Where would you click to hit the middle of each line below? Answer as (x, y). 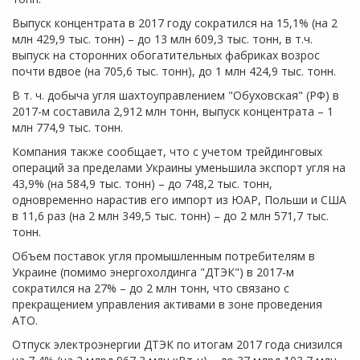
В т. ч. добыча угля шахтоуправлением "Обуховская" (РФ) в (176, 96)
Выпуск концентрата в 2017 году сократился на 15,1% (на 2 (175, 23)
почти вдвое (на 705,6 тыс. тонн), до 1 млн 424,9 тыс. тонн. (174, 72)
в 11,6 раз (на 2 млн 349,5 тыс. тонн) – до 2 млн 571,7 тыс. (170, 216)
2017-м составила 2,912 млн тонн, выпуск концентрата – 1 (173, 112)
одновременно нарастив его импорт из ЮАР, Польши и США (179, 200)
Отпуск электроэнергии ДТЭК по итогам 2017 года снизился (177, 345)
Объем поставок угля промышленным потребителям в (164, 256)
